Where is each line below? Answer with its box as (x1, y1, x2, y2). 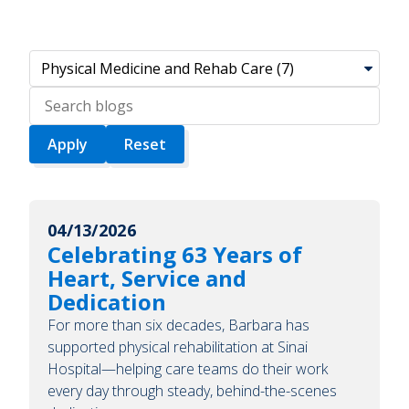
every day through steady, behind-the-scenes (47, 380, 337, 401)
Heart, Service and (47, 262, 246, 293)
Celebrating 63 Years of (47, 238, 302, 269)
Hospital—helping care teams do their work (47, 358, 328, 379)
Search (29, 87, 79, 108)
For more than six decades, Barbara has (47, 314, 309, 335)
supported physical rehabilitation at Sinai (47, 336, 308, 357)
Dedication (47, 286, 166, 317)
